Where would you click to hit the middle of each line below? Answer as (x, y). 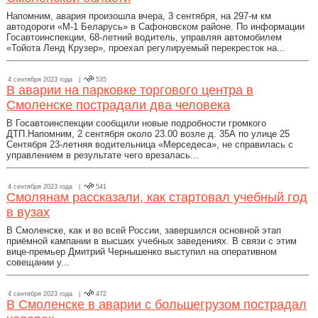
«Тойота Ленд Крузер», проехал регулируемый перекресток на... (146, 48)
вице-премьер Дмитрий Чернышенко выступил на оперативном (142, 252)
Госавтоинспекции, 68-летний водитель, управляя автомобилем (144, 37)
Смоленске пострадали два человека (118, 105)
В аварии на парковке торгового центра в (130, 90)
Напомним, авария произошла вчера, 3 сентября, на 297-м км (139, 16)
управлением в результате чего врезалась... (103, 155)
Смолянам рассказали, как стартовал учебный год (157, 197)
